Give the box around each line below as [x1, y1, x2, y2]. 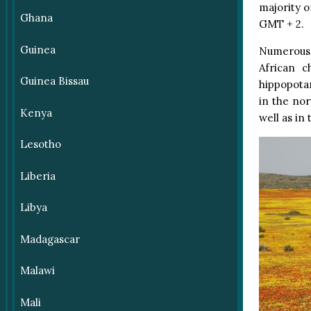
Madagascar [19, 232, 80, 246]
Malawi [19, 264, 55, 278]
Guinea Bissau [19, 74, 89, 88]
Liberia [19, 169, 56, 183]
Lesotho [19, 137, 61, 151]
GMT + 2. [258, 17, 304, 31]
